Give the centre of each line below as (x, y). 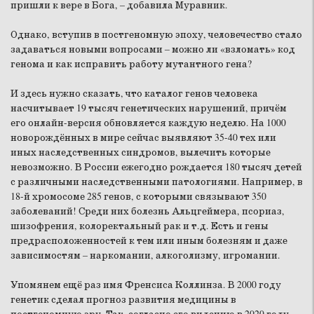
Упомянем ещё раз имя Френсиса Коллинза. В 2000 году (146, 285)
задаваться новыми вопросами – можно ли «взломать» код (153, 49)
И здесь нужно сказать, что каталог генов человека (134, 94)
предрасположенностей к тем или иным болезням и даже (149, 241)
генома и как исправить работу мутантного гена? (131, 64)
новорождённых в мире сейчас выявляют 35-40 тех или (143, 138)
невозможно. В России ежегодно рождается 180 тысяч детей (156, 167)
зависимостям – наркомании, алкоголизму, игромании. (145, 255)
